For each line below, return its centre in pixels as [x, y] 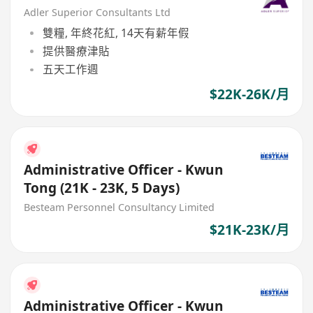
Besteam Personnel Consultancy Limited [119, 207]
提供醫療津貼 [76, 51]
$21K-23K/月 [249, 230]
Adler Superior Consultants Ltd [97, 13]
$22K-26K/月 [249, 94]
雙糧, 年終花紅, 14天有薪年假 [116, 32]
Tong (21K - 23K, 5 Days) [102, 188]
